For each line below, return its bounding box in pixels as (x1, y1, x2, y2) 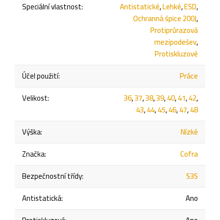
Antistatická (22, 191, 61, 205)
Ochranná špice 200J (133, 11, 196, 26)
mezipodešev (154, 34, 196, 49)
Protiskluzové (155, 46, 198, 61)
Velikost (22, 90, 48, 105)
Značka (22, 146, 45, 161)
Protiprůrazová (150, 23, 198, 37)
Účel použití (22, 68, 58, 83)
